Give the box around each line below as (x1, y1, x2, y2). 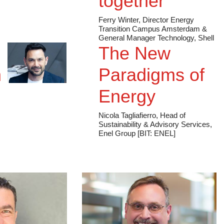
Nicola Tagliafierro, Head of (98, 118, 186, 127)
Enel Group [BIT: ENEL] (98, 136, 176, 145)
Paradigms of (98, 71, 205, 92)
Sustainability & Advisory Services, (98, 127, 212, 136)
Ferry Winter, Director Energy (98, 22, 194, 31)
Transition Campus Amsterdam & (98, 31, 207, 40)
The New (98, 50, 171, 71)
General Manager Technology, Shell (98, 40, 214, 49)
